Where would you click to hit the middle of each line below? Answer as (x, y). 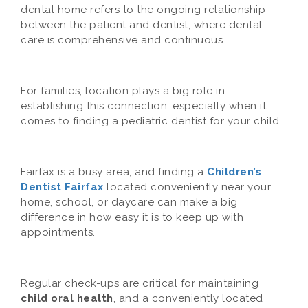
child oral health (67, 298)
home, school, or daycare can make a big (129, 202)
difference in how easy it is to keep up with (132, 217)
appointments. (59, 232)
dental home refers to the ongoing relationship (143, 10)
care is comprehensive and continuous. (124, 40)
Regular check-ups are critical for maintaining (140, 283)
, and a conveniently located (188, 298)
